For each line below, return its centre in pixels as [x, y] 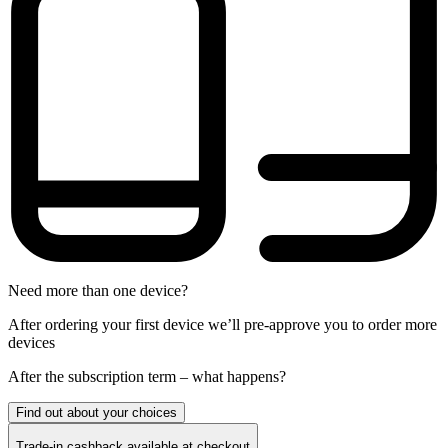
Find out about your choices [96, 412]
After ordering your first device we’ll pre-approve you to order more [222, 324]
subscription [106, 376]
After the [38, 376]
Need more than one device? [98, 290]
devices [31, 342]
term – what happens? [215, 376]
